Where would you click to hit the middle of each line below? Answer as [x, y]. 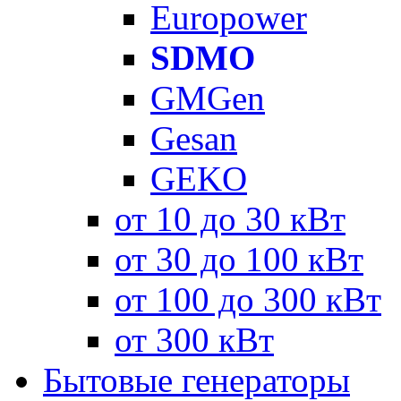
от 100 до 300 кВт [248, 299]
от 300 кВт [194, 339]
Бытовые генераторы [196, 380]
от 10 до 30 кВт [230, 218]
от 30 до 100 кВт [239, 259]
